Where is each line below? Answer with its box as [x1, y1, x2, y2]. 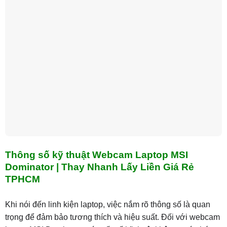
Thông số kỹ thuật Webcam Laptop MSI [5, 149, 188, 161]
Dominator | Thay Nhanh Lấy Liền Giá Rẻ [5, 162, 194, 173]
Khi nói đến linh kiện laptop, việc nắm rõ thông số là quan [5, 200, 210, 209]
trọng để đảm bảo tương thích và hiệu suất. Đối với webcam [5, 213, 220, 221]
